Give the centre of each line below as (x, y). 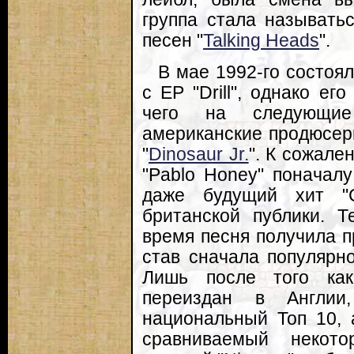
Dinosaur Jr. (199, 155)
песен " (173, 40)
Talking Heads (261, 40)
